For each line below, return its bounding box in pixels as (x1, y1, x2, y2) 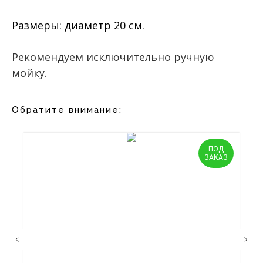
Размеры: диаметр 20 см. (12, 18, 144, 32)
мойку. (12, 65, 47, 80)
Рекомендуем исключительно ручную (12, 49, 214, 64)
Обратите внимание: (12, 104, 122, 115)
